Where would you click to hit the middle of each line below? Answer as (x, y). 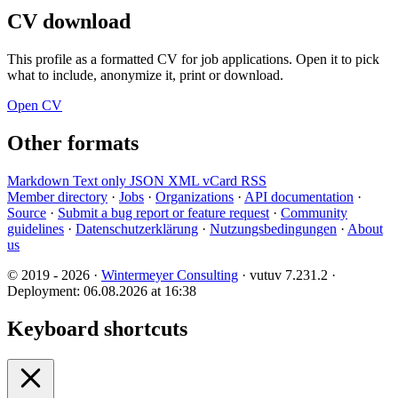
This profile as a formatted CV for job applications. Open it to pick (193, 59)
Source (27, 212)
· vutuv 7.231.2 (285, 275)
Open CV (35, 105)
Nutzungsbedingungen (273, 228)
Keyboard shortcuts (97, 328)
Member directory (57, 196)
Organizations (195, 196)
